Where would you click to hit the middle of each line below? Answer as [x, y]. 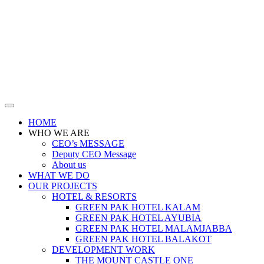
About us [69, 165]
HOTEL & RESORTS [94, 197]
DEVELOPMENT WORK [103, 250]
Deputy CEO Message [94, 154]
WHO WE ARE [59, 133]
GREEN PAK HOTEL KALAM [138, 207]
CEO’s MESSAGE [88, 143]
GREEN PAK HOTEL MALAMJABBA [154, 228]
